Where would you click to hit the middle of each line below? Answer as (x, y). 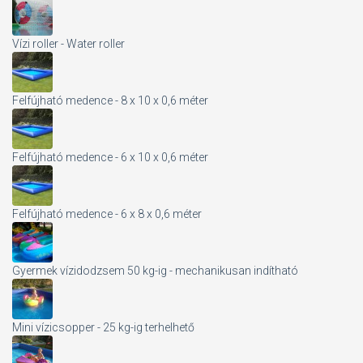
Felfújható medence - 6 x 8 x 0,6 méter (107, 214)
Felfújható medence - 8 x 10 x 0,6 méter (110, 101)
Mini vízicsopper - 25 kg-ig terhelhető (103, 328)
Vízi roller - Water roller (68, 44)
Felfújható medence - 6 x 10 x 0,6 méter (110, 158)
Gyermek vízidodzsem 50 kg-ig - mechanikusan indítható (155, 271)
